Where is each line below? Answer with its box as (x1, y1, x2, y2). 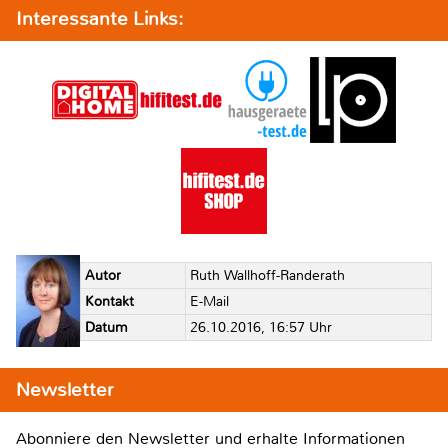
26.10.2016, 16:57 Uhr (189, 319, 332, 337)
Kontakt (84, 293, 134, 311)
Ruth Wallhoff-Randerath (189, 267, 345, 285)
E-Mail (189, 293, 229, 311)
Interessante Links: (16, 6, 183, 32)
